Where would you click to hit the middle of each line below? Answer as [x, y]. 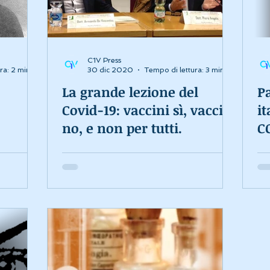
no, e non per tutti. [122, 127]
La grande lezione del [130, 91]
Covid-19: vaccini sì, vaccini [149, 109]
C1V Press [104, 60]
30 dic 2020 [110, 70]
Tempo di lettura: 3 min [184, 70]
